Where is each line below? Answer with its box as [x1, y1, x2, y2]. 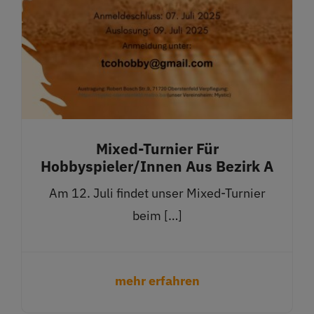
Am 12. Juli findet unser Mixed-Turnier [48, 185, 266, 202]
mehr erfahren [114, 273, 200, 289]
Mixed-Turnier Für [95, 139, 219, 159]
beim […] [132, 207, 182, 224]
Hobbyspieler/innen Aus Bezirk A [41, 156, 273, 177]
